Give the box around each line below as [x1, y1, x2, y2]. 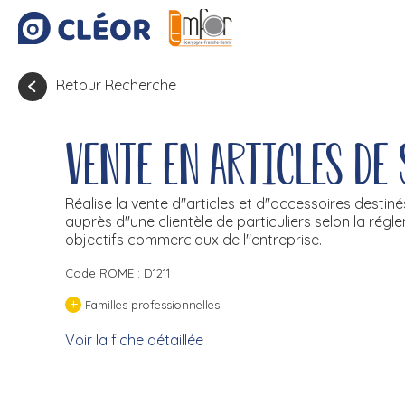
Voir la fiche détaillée [65, 331, 203, 349]
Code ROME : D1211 [65, 266, 170, 280]
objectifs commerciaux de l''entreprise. [65, 231, 322, 249]
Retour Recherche [56, 76, 176, 95]
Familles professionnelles [81, 297, 220, 312]
